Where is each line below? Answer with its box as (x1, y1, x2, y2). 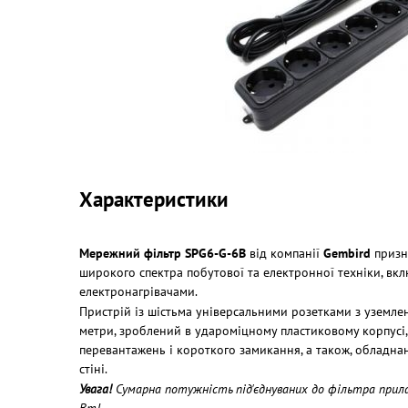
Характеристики (79, 186, 229, 212)
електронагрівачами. (79, 283, 198, 300)
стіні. (79, 361, 107, 377)
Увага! (79, 381, 112, 397)
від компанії (246, 245, 323, 261)
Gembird (323, 245, 371, 261)
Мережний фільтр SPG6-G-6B (79, 245, 246, 261)
